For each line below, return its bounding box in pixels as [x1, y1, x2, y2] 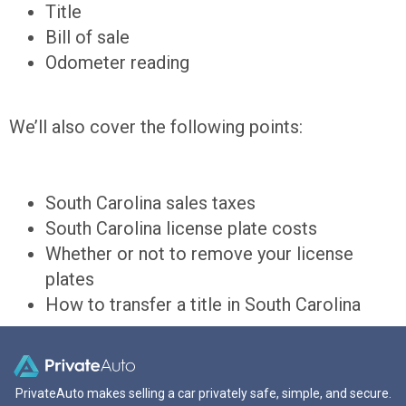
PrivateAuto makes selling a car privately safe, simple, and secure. [14, 385, 391, 401]
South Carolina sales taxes [45, 192, 256, 215]
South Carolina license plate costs [45, 217, 317, 240]
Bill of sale [45, 26, 130, 49]
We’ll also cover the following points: [9, 115, 303, 138]
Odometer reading [45, 52, 189, 74]
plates [45, 268, 94, 291]
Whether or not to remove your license [45, 243, 353, 266]
